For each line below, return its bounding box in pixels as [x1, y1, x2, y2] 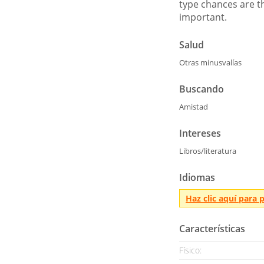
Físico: [179, 245, 202, 256]
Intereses [179, 127, 221, 140]
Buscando [179, 82, 224, 95]
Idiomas [179, 171, 215, 184]
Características [179, 222, 245, 235]
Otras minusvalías [179, 57, 242, 68]
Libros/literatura [179, 146, 236, 156]
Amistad [179, 101, 208, 112]
